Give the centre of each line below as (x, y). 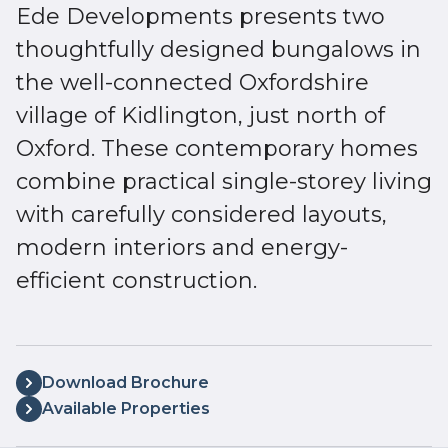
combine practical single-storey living (224, 181)
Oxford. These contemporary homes (217, 148)
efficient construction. (136, 280)
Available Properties (126, 408)
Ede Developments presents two (200, 16)
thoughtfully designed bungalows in (218, 49)
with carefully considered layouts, (201, 214)
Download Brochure (125, 382)
